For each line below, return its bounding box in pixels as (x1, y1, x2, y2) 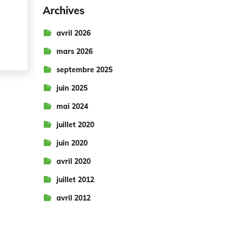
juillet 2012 (56, 175, 94, 184)
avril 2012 (56, 193, 91, 203)
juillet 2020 (56, 120, 94, 129)
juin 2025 (56, 83, 88, 93)
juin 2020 (56, 138, 88, 148)
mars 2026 (56, 47, 93, 56)
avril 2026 (56, 28, 91, 38)
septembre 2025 (56, 65, 112, 74)
